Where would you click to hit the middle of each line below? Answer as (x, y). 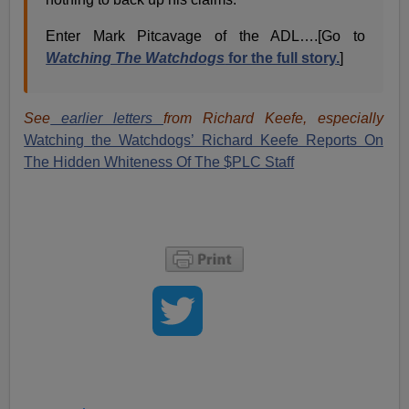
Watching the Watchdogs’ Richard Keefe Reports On (204, 140)
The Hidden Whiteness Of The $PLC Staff (159, 162)
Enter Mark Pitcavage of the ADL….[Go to (205, 36)
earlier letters (107, 118)
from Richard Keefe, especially (273, 118)
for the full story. (283, 58)
